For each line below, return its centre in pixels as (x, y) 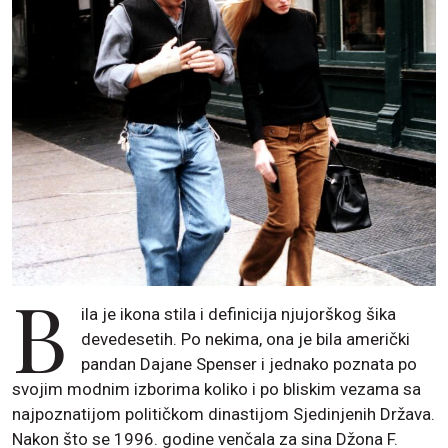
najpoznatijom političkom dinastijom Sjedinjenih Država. (223, 414)
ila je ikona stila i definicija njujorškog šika (239, 314)
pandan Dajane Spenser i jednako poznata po (249, 364)
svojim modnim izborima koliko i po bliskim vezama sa (216, 389)
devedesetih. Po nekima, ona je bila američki (246, 339)
